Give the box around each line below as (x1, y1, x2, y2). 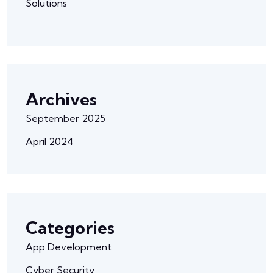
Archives (26, 88, 97, 110)
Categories (26, 216, 115, 238)
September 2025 (26, 112, 105, 124)
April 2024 (26, 135, 74, 147)
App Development (26, 240, 112, 253)
